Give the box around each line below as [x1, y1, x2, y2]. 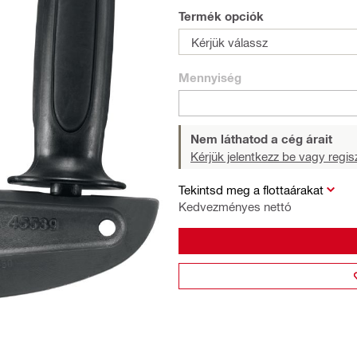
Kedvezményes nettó [178, 199, 292, 214]
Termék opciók [178, 9, 264, 23]
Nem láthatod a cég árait [190, 131, 332, 146]
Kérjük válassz [191, 34, 268, 49]
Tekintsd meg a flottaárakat [178, 182, 324, 197]
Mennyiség [178, 70, 241, 84]
